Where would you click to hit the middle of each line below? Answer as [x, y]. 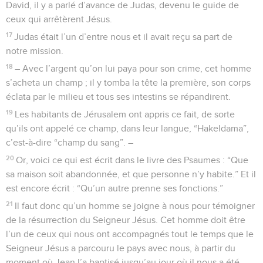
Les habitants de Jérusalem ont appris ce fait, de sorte [125, 114]
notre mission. [35, 51]
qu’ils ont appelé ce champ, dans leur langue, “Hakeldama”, [127, 128]
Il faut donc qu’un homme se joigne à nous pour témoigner [135, 206]
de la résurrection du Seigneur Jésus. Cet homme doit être [126, 220]
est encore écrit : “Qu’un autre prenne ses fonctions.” [114, 188]
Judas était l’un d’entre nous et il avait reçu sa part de [124, 37]
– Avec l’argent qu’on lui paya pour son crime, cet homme [133, 68]
